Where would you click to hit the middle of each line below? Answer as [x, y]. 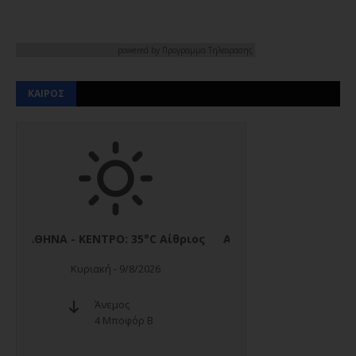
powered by [140, 50]
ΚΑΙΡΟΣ [46, 93]
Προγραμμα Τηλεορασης [207, 50]
